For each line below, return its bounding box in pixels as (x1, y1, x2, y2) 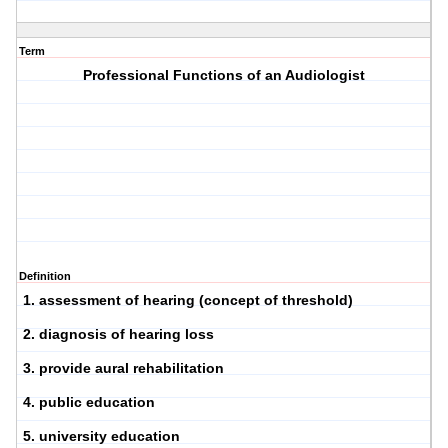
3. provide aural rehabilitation (23, 360, 224, 377)
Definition (19, 270, 71, 283)
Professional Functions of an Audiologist (83, 67, 366, 84)
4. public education (23, 394, 155, 411)
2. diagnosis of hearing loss (23, 326, 214, 343)
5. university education (23, 428, 180, 445)
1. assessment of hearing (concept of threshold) (23, 292, 353, 309)
